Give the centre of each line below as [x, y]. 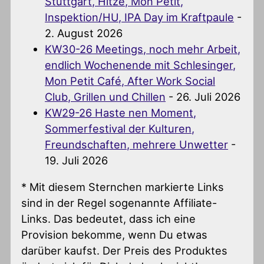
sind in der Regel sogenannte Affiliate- [119, 202]
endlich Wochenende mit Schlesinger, [141, 65]
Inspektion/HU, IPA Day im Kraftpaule [140, 17]
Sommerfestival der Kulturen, [120, 128]
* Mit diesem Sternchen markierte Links [123, 187]
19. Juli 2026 [77, 160]
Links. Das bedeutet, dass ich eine [109, 218]
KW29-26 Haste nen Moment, [121, 112]
